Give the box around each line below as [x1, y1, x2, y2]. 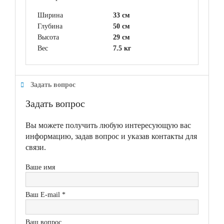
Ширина [37, 11, 63, 19]
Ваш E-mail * [25, 190, 65, 198]
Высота [37, 33, 59, 41]
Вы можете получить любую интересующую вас [25, 120, 191, 129]
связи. [25, 142, 46, 151]
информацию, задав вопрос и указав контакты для [25, 131, 197, 140]
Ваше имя [25, 163, 55, 171]
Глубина [37, 22, 62, 30]
